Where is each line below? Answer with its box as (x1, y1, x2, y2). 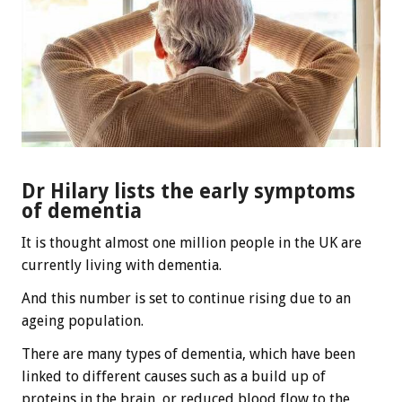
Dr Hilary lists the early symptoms (22, 179, 355, 203)
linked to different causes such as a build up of (22, 367, 326, 385)
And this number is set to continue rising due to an (22, 289, 351, 307)
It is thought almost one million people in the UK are (22, 233, 362, 251)
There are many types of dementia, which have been (22, 345, 355, 363)
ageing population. (22, 311, 144, 329)
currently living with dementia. (22, 256, 222, 274)
